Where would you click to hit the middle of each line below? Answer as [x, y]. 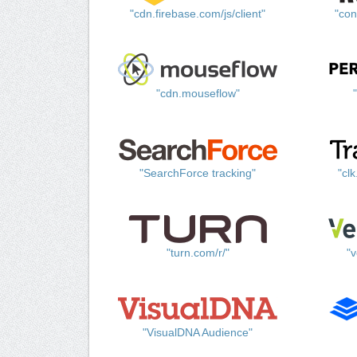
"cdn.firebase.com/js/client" [198, 14]
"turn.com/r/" [198, 253]
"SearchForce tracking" [198, 173]
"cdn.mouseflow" [198, 94]
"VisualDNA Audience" [198, 333]
